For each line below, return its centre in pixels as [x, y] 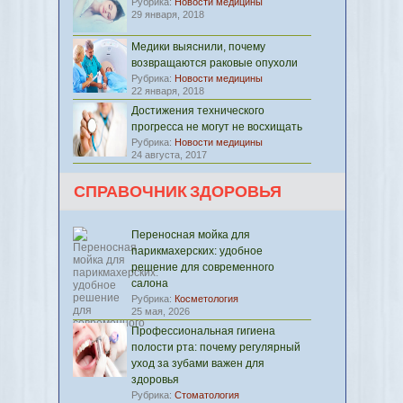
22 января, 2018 [168, 91]
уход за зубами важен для [198, 363]
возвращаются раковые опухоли [215, 63]
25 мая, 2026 [161, 311]
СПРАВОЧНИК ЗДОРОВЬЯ [178, 192]
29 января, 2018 [168, 14]
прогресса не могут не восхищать [217, 127]
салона [150, 283]
